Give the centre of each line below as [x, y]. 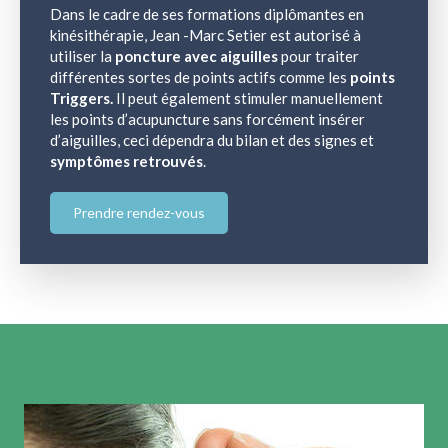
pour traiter [318, 56]
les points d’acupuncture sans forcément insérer [207, 119]
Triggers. [81, 98]
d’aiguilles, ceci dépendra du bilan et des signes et [212, 140]
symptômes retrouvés [126, 161]
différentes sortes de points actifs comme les [200, 77]
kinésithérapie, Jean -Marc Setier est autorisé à [205, 35]
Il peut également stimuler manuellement [248, 98]
